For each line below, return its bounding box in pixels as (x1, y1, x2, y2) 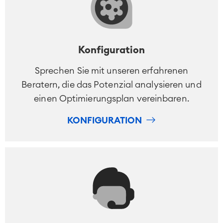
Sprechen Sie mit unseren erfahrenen (34, 66, 189, 76)
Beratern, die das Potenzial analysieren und (21, 80, 202, 90)
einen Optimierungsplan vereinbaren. (34, 94, 189, 104)
